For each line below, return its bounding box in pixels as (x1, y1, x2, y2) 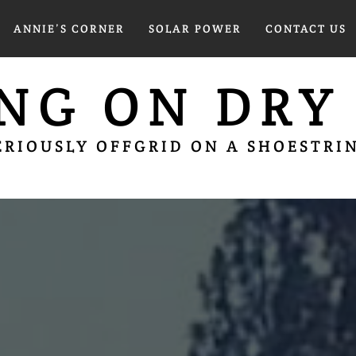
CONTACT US (265, 21, 346, 36)
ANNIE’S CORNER (13, 21, 125, 36)
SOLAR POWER (148, 21, 242, 36)
